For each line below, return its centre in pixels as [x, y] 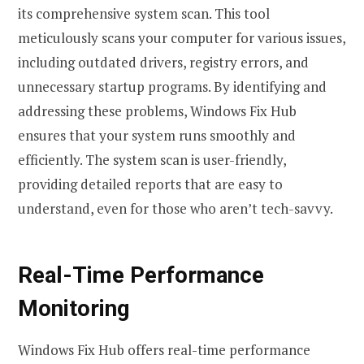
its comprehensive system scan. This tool [144, 13]
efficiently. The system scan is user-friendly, [152, 159]
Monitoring [74, 308]
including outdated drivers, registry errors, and [163, 62]
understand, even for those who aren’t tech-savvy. [175, 208]
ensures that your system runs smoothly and [157, 135]
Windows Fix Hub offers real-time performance [164, 349]
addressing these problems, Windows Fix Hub [157, 110]
